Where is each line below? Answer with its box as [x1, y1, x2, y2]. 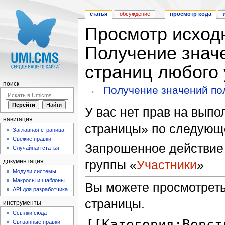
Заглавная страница [13, 126, 65, 133]
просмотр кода [169, 11, 211, 17]
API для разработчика [13, 186, 68, 193]
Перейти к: [84, 95, 117, 103]
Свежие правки [13, 135, 52, 142]
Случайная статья [13, 144, 60, 151]
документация [3, 158, 44, 164]
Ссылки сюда [13, 210, 47, 216]
